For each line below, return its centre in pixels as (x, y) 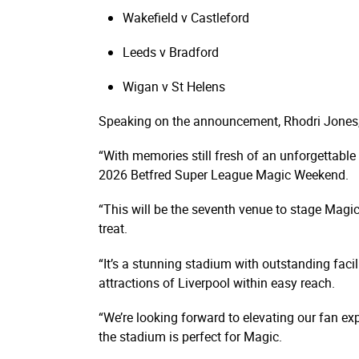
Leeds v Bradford (171, 52)
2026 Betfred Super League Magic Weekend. (224, 175)
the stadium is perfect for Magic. (190, 336)
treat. (113, 229)
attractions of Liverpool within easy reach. (217, 282)
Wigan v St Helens (174, 86)
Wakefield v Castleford (186, 17)
